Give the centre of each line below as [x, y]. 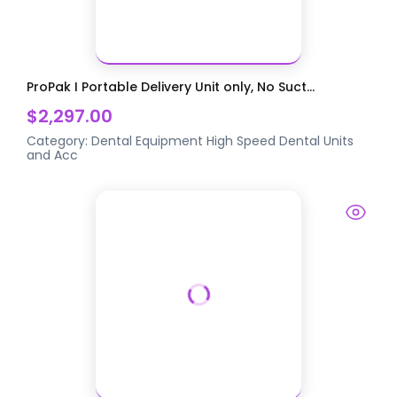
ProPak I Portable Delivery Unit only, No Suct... [171, 87]
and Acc [53, 156]
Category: [59, 141]
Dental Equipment [148, 141]
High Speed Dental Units [280, 141]
